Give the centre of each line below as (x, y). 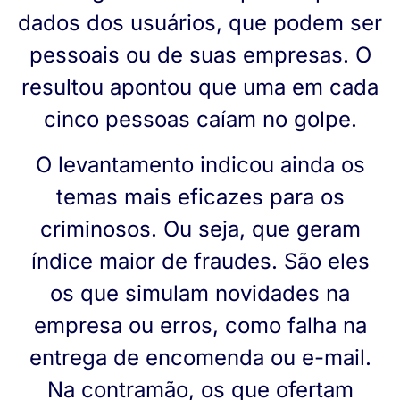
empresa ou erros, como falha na (200, 325)
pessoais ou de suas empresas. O (200, 55)
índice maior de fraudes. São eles (200, 261)
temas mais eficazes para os (200, 196)
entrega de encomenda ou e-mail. (200, 357)
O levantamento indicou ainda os (200, 164)
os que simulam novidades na (200, 293)
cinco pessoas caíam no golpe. (200, 120)
